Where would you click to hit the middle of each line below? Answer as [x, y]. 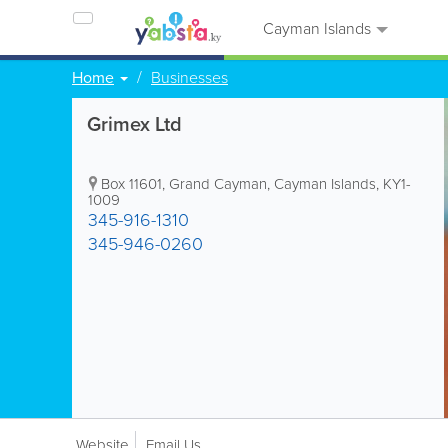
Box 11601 [131, 183]
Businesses [189, 77]
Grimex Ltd [134, 123]
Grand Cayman [218, 183]
